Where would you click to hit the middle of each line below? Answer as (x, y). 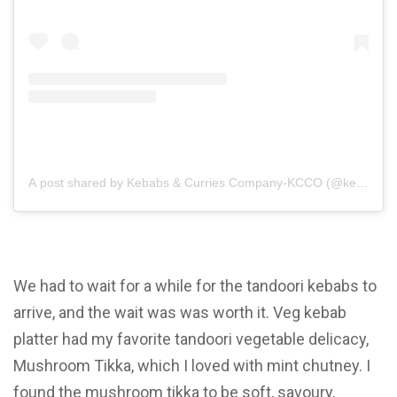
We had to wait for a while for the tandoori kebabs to (195, 285)
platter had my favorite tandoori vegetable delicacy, (191, 339)
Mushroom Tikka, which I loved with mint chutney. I (192, 365)
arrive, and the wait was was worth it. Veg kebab (180, 312)
